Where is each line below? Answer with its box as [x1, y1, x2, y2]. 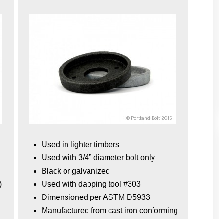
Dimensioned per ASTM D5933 [42, 193, 151, 201]
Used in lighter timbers [42, 140, 120, 149]
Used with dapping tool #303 [42, 179, 141, 188]
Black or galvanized [42, 166, 110, 175]
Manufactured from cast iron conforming [42, 206, 178, 215]
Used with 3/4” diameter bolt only [42, 153, 155, 162]
